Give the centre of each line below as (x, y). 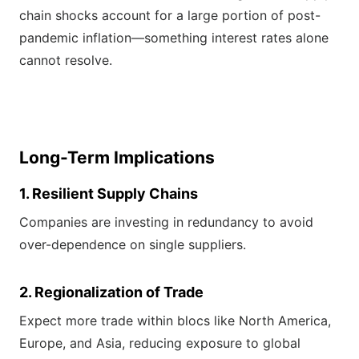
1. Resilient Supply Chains (109, 194)
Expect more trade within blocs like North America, (175, 321)
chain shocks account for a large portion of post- (170, 16)
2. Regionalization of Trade (111, 292)
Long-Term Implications (117, 158)
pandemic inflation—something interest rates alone (174, 38)
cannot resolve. (66, 61)
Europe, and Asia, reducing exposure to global (160, 343)
